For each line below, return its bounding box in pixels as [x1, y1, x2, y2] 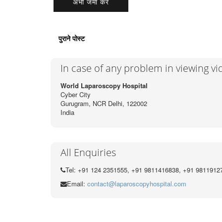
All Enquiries [60, 146, 116, 160]
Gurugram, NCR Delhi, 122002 [60, 99, 147, 109]
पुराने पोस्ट [58, 33, 85, 44]
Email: [67, 179, 87, 189]
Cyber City [60, 90, 91, 100]
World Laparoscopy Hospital [60, 81, 148, 91]
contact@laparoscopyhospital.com [87, 179, 186, 189]
